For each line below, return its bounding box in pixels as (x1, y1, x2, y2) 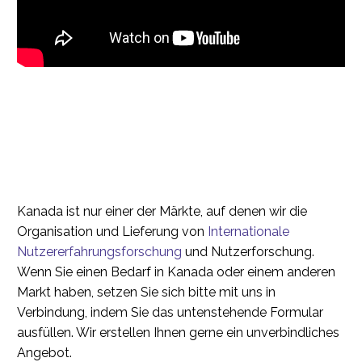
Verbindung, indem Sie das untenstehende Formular (17, 305, 323, 321)
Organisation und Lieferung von (17, 224, 208, 240)
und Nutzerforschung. (182, 244, 314, 260)
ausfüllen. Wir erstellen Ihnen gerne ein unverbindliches (17, 325, 339, 341)
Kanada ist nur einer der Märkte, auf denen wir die (17, 204, 307, 220)
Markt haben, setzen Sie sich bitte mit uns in (17, 284, 276, 301)
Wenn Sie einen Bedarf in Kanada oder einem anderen (17, 264, 335, 280)
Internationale (208, 224, 289, 240)
